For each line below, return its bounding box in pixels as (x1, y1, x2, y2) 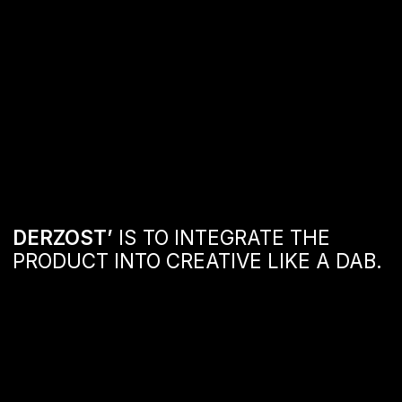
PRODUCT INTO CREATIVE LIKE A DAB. (9, 62, 274, 81)
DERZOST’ (9, 46, 81, 64)
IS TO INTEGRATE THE (81, 46, 236, 64)
